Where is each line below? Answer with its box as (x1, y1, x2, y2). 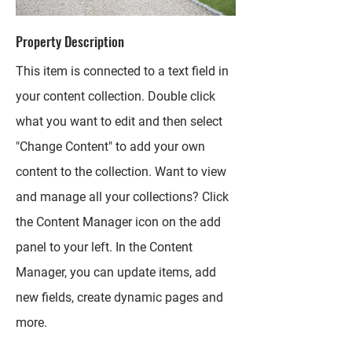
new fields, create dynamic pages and (16, 290, 223, 305)
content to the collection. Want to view (16, 164, 226, 179)
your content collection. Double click (16, 89, 215, 104)
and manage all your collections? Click (16, 189, 229, 204)
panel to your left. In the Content (16, 240, 192, 255)
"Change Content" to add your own (16, 139, 205, 154)
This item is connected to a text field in (16, 64, 229, 79)
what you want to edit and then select (16, 114, 222, 129)
